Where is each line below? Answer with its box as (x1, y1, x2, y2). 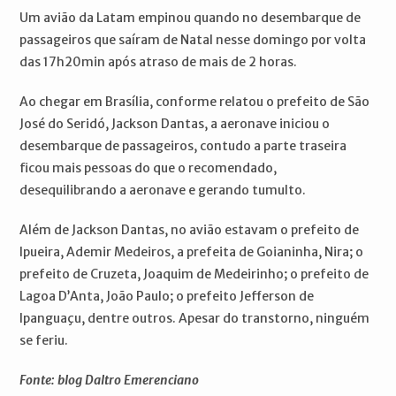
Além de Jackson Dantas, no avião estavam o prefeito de (19, 222, 360, 239)
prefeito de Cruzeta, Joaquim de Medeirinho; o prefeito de (19, 266, 369, 283)
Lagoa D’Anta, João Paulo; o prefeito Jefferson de (19, 288, 315, 305)
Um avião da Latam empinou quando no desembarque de (19, 10, 362, 27)
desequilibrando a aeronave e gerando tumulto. (19, 182, 307, 199)
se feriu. (19, 332, 69, 349)
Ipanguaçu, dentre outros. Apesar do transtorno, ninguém (19, 310, 370, 327)
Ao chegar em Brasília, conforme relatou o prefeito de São (19, 94, 370, 110)
